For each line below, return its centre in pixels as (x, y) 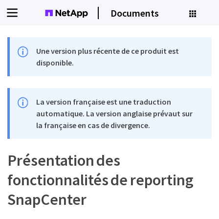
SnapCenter (47, 199)
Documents (135, 13)
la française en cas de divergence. (93, 125)
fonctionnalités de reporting (100, 180)
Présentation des (64, 160)
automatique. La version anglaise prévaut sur (115, 113)
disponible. (55, 63)
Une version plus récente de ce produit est (108, 51)
